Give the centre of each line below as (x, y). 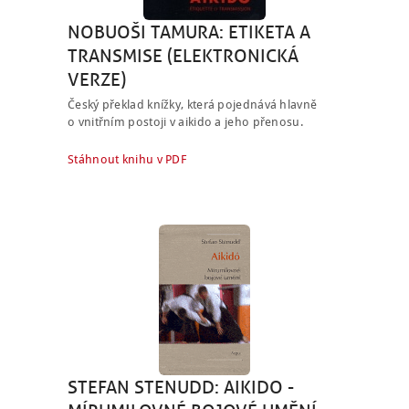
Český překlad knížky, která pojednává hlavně (193, 104)
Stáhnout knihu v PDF (127, 159)
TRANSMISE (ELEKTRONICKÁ (183, 55)
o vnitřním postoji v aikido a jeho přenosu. (185, 121)
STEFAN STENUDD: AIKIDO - (181, 386)
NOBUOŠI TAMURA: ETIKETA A (189, 31)
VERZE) (97, 79)
